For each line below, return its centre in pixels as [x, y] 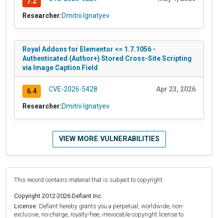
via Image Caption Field [60, 67]
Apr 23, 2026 [176, 89]
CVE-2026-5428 [73, 89]
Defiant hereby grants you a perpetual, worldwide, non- [111, 206]
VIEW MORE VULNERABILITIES [109, 139]
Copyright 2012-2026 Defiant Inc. [58, 196]
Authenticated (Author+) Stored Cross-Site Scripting [107, 58]
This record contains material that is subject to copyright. [89, 180]
